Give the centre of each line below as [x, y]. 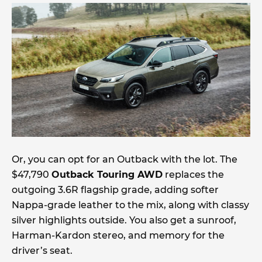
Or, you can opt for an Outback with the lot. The [125, 160]
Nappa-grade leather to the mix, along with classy [130, 205]
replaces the [193, 175]
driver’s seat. [42, 251]
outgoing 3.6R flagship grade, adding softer [115, 190]
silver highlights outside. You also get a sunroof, [124, 220]
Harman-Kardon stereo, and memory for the [118, 236]
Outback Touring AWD [107, 175]
